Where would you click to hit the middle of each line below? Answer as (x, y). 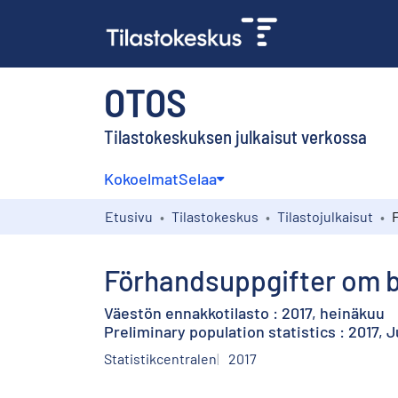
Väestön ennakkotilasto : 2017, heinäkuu (244, 312)
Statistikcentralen (160, 358)
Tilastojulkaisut (325, 216)
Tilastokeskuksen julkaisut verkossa (235, 136)
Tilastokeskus (215, 216)
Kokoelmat (141, 178)
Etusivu (129, 216)
